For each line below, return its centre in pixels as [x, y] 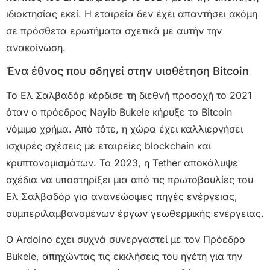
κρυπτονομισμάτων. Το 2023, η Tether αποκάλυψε [122, 163]
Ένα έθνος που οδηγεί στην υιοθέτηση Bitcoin [127, 71]
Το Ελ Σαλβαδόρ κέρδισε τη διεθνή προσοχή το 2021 [129, 96]
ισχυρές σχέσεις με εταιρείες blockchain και [108, 146]
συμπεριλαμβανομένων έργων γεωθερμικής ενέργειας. [135, 214]
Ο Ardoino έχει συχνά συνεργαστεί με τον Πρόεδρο [126, 239]
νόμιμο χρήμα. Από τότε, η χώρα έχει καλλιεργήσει [124, 129]
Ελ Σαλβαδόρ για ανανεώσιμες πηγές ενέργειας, [122, 197]
